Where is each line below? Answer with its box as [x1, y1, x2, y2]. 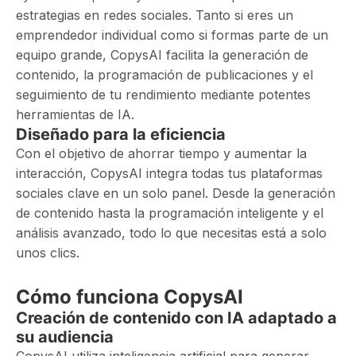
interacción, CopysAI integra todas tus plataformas [16, 165, 323, 181]
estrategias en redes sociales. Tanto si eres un [16, 7, 293, 23]
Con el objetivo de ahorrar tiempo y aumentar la [16, 145, 307, 161]
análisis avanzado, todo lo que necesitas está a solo [16, 225, 327, 241]
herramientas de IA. [16, 106, 134, 122]
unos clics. [16, 245, 79, 261]
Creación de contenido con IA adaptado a [16, 308, 337, 327]
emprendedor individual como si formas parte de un [16, 27, 328, 43]
